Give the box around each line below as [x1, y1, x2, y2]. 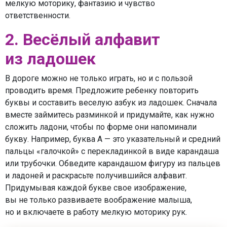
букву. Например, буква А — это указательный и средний [5, 134, 220, 144]
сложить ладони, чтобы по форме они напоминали [5, 122, 197, 132]
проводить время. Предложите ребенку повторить [5, 85, 199, 95]
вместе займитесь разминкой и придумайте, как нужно [5, 109, 214, 120]
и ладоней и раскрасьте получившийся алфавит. [5, 170, 187, 180]
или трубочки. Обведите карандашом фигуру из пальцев [5, 158, 220, 168]
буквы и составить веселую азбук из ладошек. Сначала [5, 97, 217, 107]
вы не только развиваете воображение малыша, [5, 195, 192, 205]
